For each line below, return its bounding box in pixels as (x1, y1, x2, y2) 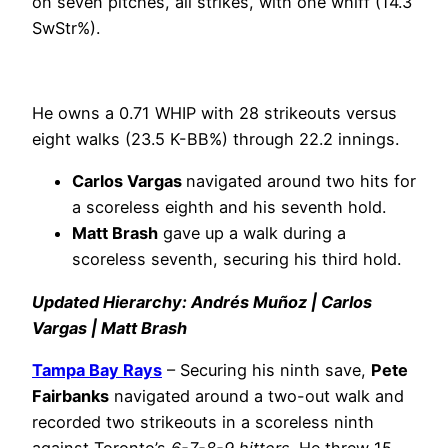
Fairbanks (32, 385, 109, 406)
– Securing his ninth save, (162, 359, 371, 380)
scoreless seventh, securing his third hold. (72, 249, 401, 270)
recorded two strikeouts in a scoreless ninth (32, 411, 374, 432)
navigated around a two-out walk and (109, 385, 404, 406)
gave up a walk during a (158, 223, 346, 244)
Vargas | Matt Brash (32, 317, 187, 338)
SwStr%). (32, 18, 100, 39)
